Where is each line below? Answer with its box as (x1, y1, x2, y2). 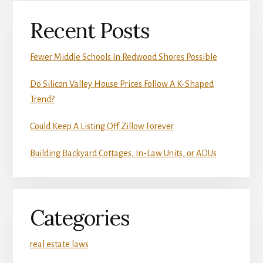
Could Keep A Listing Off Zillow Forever (29, 121, 174, 131)
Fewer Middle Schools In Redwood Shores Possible (29, 52, 217, 62)
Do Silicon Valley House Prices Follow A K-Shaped (29, 79, 214, 89)
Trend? (29, 94, 55, 104)
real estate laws (29, 240, 89, 249)
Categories (29, 204, 130, 232)
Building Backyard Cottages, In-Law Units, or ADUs (29, 148, 217, 158)
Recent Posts (29, 16, 150, 44)
